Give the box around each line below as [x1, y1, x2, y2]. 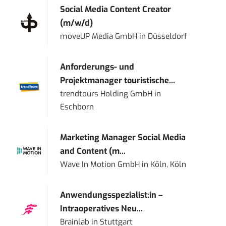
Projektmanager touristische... [60, 75, 176, 86]
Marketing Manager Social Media [60, 132, 186, 143]
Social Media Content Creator [60, 4, 172, 15]
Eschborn [60, 102, 94, 112]
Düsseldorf [148, 31, 188, 42]
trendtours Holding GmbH [60, 89, 153, 99]
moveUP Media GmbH [60, 31, 138, 42]
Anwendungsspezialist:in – [60, 190, 163, 201]
